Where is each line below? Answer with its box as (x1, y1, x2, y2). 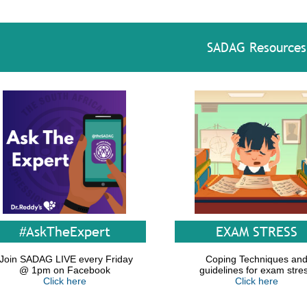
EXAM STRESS (215, 223, 297, 241)
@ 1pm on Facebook (19, 265, 110, 275)
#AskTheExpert (19, 223, 110, 241)
